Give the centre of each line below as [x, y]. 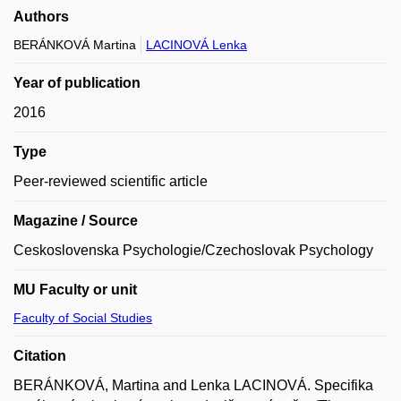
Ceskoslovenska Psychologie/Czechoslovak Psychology [193, 250]
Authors [41, 17]
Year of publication [77, 83]
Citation [40, 356]
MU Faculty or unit [75, 290]
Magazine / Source [76, 221]
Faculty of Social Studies [83, 318]
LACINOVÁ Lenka [196, 45]
